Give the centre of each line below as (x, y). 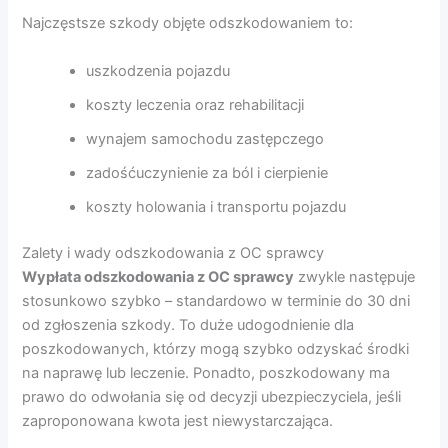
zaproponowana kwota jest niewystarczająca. (178, 420)
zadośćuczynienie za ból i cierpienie (207, 172)
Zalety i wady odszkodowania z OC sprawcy (173, 252)
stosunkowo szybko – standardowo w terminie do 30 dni (216, 300)
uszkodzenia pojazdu (158, 70)
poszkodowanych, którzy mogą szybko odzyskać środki (216, 348)
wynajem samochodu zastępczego (205, 138)
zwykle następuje (355, 276)
